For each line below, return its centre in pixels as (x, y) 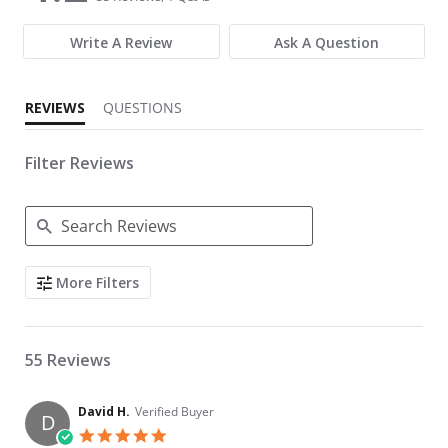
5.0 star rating (214, 434)
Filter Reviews (79, 163)
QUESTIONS (148, 107)
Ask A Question (327, 43)
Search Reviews (76, 273)
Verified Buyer (174, 411)
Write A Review (121, 43)
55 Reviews (68, 360)
